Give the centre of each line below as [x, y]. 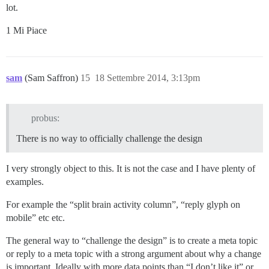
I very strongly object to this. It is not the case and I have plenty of [131, 168]
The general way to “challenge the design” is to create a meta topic [132, 240]
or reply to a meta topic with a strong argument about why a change [134, 253]
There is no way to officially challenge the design [109, 138]
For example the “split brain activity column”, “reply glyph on [123, 204]
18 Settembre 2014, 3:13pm [147, 78]
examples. [25, 181]
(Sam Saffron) [53, 78]
